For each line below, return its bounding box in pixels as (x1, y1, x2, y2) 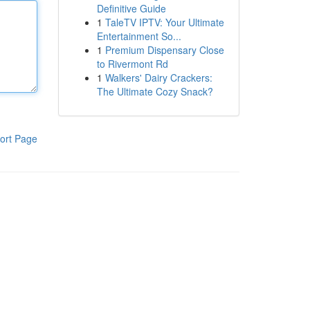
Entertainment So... (96, 29, 181, 43)
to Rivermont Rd (96, 57, 168, 71)
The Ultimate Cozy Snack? (96, 84, 213, 98)
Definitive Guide (96, 1, 166, 15)
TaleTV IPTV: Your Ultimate (104, 15, 224, 29)
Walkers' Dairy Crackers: (104, 71, 212, 84)
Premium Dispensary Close (104, 43, 224, 57)
